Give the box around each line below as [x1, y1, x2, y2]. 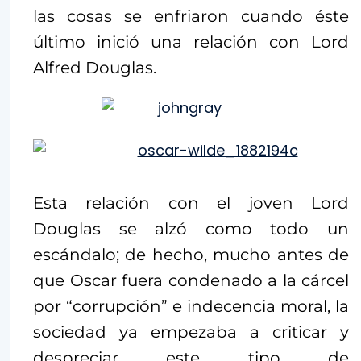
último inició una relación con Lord [33, 32, 349, 52]
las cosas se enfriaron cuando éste [33, 6, 349, 27]
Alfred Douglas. [33, 58, 156, 78]
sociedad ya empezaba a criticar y [33, 322, 349, 342]
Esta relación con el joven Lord [33, 193, 349, 214]
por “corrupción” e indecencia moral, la [33, 297, 349, 317]
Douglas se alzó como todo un [33, 219, 349, 239]
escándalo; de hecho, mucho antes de [33, 245, 349, 265]
